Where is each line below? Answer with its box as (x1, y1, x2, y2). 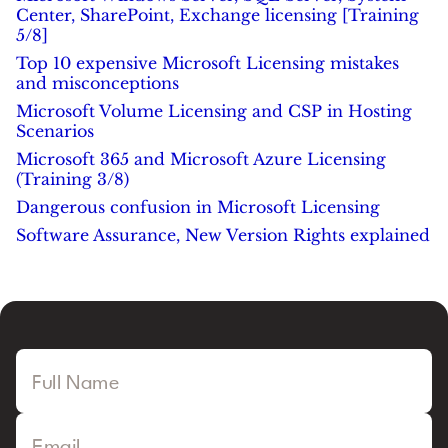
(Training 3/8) (16, 169, 129, 189)
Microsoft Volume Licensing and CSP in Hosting (16, 101, 412, 121)
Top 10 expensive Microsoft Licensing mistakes (16, 53, 399, 73)
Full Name (32, 374, 119, 394)
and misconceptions (16, 73, 179, 93)
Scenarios (16, 121, 94, 141)
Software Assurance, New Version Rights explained (16, 225, 430, 245)
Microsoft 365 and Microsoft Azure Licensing (16, 149, 386, 169)
